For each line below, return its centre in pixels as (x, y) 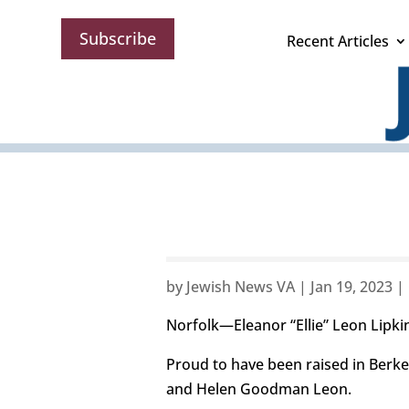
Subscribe (118, 39)
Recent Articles (338, 41)
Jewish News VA (241, 287)
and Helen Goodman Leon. (259, 389)
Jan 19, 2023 (351, 287)
